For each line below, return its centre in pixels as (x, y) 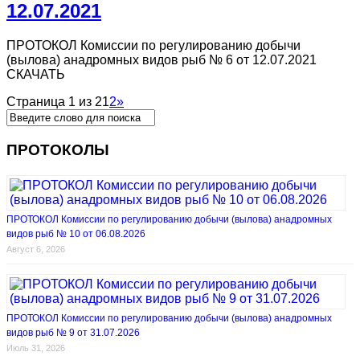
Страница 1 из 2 (54, 101)
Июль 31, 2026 (36, 348)
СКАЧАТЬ (36, 74)
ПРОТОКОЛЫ (58, 149)
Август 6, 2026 (36, 250)
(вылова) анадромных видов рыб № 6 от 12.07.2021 (162, 59)
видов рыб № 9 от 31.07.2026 (73, 333)
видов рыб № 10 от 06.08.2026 (76, 234)
